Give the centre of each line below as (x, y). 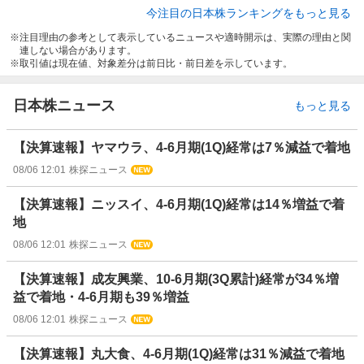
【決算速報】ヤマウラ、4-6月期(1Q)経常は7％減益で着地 (182, 148)
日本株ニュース (64, 106)
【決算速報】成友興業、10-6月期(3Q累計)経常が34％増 (176, 279)
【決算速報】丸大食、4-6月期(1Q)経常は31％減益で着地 (179, 354)
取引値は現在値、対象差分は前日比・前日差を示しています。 (156, 64)
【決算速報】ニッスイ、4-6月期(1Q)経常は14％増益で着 (179, 205)
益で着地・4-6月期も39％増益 (101, 297)
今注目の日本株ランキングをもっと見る (249, 13)
